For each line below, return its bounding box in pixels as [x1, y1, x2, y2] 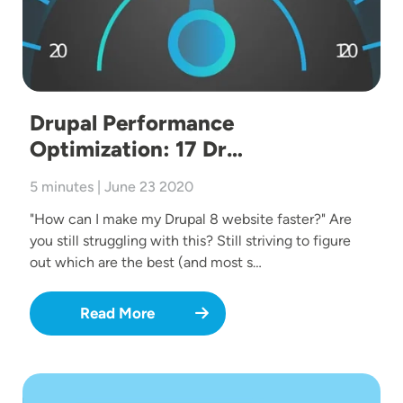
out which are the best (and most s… [30, 254, 262, 272]
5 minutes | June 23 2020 [30, 178, 193, 196]
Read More [79, 304, 155, 323]
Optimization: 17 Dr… [30, 136, 243, 163]
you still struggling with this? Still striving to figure [30, 232, 351, 250]
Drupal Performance [30, 110, 234, 137]
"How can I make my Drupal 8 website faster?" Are [30, 210, 352, 228]
